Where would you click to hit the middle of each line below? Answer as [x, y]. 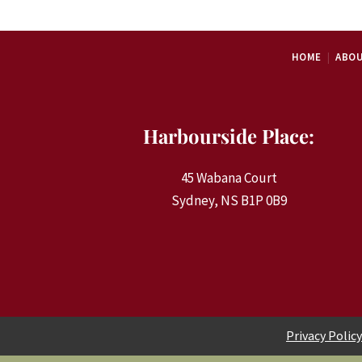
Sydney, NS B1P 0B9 [229, 201]
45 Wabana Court [229, 178]
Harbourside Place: [229, 136]
